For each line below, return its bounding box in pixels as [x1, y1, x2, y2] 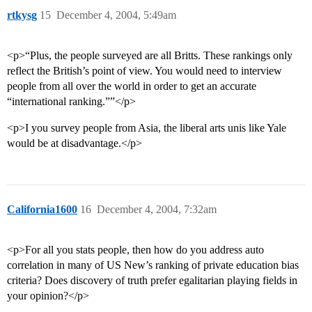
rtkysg [7, 9, 37, 22]
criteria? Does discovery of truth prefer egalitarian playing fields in [7, 274, 297, 287]
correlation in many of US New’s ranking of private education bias [7, 259, 299, 272]
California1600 [7, 203, 77, 216]
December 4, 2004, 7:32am [97, 203, 217, 216]
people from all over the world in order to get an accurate [7, 80, 256, 93]
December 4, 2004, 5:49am [56, 9, 176, 22]
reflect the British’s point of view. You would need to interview [7, 65, 282, 77]
